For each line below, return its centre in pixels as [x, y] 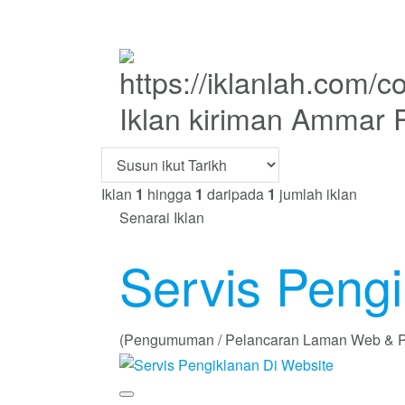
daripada [235, 193]
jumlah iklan [316, 193]
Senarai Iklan [162, 217]
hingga [170, 193]
